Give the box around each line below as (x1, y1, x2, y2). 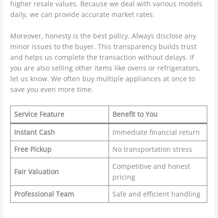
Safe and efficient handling (112, 189, 200, 199)
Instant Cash (14, 127, 55, 137)
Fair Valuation (14, 166, 59, 176)
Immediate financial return (112, 127, 200, 137)
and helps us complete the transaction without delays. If (10, 53, 195, 62)
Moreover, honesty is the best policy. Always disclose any (10, 31, 197, 40)
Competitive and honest (112, 161, 190, 171)
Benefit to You (112, 109, 158, 119)
